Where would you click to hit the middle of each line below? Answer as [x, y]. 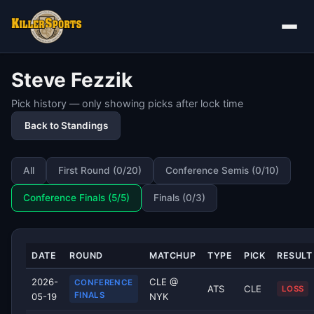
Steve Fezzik [72, 80]
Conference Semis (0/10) [222, 170]
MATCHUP [173, 255]
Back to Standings [66, 125]
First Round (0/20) [100, 170]
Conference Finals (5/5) [76, 197]
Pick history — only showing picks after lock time [127, 103]
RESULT [295, 255]
